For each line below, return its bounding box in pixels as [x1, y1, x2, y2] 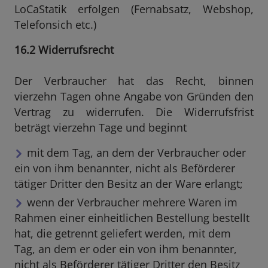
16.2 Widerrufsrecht [14, 42, 114, 57]
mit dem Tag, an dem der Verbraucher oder [27, 145, 246, 160]
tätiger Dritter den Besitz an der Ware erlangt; [14, 176, 243, 191]
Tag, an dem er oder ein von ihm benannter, [14, 241, 237, 256]
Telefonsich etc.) [14, 17, 96, 32]
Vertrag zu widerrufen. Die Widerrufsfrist [14, 105, 254, 119]
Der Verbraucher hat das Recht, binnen [14, 74, 254, 88]
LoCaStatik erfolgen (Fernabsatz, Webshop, [14, 2, 254, 16]
